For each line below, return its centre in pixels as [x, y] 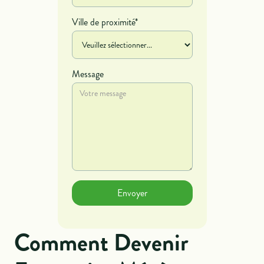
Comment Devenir [102, 242]
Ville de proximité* [105, 22]
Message [88, 74]
